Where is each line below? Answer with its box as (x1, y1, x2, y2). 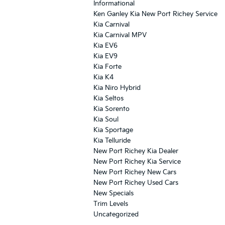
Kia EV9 (93, 52, 118, 60)
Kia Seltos (93, 94, 124, 102)
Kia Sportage (93, 126, 133, 134)
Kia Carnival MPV (93, 31, 147, 39)
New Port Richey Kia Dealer (93, 147, 178, 155)
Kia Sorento (93, 105, 130, 113)
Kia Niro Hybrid (93, 84, 141, 92)
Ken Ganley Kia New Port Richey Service (93, 10, 217, 18)
